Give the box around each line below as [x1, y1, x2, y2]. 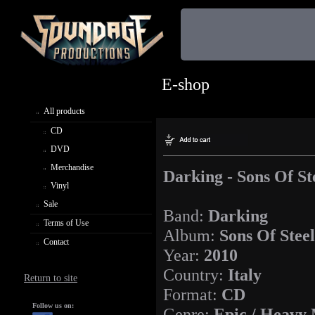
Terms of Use [44, 217, 89, 228]
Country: [163, 265, 228, 285]
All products [44, 105, 85, 116]
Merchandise [51, 162, 94, 172]
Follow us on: [32, 301, 74, 309]
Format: [163, 285, 221, 304]
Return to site [24, 272, 78, 283]
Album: [163, 226, 219, 245]
